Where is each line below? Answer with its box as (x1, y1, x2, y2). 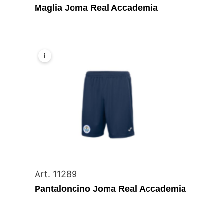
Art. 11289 (35, 169, 77, 180)
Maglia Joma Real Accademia (35, 2, 158, 13)
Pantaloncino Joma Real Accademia (35, 184, 186, 194)
